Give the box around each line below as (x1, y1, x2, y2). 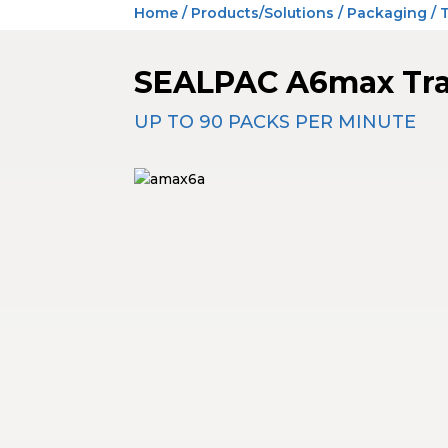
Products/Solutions (191, 4, 335, 22)
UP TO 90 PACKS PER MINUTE (134, 110, 417, 133)
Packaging (347, 4, 428, 22)
